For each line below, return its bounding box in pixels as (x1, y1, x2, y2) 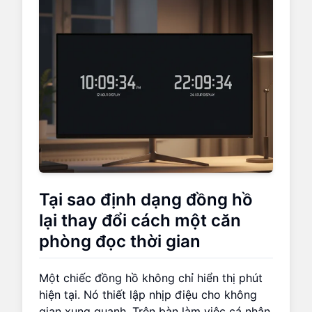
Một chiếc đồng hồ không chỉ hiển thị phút (39, 270, 263, 285)
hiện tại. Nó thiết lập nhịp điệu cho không (39, 287, 257, 302)
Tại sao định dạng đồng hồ (39, 189, 253, 210)
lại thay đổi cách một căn (39, 210, 241, 231)
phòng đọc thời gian (39, 231, 201, 252)
